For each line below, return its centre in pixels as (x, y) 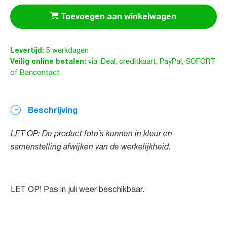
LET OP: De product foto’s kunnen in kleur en (91, 134)
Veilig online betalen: (48, 61)
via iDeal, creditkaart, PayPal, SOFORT (150, 62)
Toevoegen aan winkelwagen (119, 16)
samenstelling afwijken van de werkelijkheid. (91, 147)
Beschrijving (52, 110)
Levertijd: (27, 50)
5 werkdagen (66, 50)
